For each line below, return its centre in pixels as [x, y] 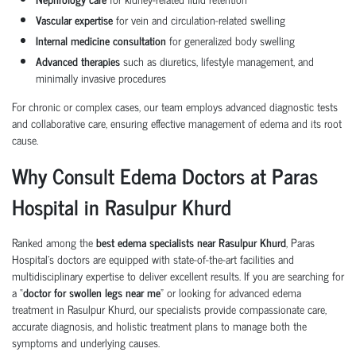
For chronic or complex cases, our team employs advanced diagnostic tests [175, 106]
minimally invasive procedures [101, 77]
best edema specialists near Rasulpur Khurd [191, 242]
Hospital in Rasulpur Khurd [122, 206]
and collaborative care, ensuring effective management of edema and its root [177, 122]
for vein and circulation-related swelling [199, 19]
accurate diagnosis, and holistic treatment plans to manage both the [159, 325]
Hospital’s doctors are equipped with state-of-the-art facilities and [153, 258]
